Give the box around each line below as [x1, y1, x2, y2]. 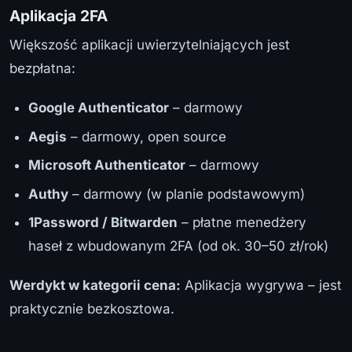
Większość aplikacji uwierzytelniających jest [9, 37, 290, 53]
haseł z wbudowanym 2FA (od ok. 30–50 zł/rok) [28, 238, 328, 255]
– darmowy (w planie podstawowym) [68, 185, 305, 202]
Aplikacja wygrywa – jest [181, 277, 342, 294]
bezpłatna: [9, 60, 75, 77]
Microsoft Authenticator [28, 157, 185, 174]
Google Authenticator [28, 100, 169, 116]
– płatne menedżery [178, 214, 306, 231]
